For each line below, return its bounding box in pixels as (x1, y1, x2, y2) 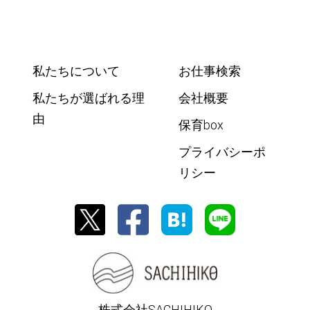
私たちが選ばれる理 (33, 90, 145, 105)
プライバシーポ (178, 144, 266, 159)
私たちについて (33, 64, 120, 78)
